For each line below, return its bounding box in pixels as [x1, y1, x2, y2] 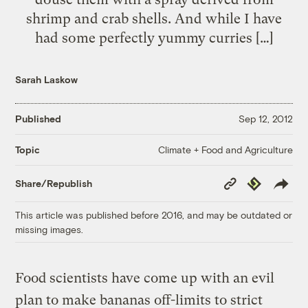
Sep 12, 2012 [238, 113, 293, 125]
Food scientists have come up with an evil [15, 269, 275, 286]
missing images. [15, 223, 84, 235]
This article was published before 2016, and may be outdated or [15, 208, 293, 221]
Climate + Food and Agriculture [157, 143, 293, 155]
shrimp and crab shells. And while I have [26, 10, 282, 27]
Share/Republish [15, 177, 93, 190]
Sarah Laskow [15, 73, 78, 85]
